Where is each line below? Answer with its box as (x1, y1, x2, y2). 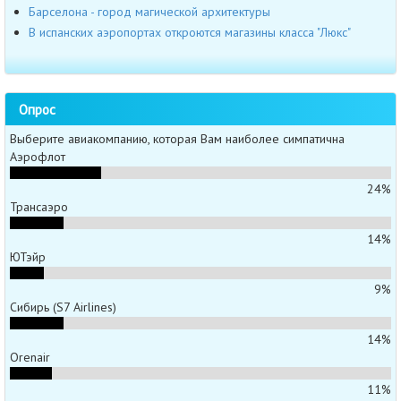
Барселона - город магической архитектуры (29, 3, 270, 20)
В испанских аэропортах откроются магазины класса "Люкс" (29, 24, 351, 41)
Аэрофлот (10, 148, 65, 165)
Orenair (10, 348, 50, 365)
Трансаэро (10, 198, 68, 215)
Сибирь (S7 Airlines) (10, 298, 116, 315)
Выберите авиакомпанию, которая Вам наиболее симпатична (10, 130, 345, 147)
